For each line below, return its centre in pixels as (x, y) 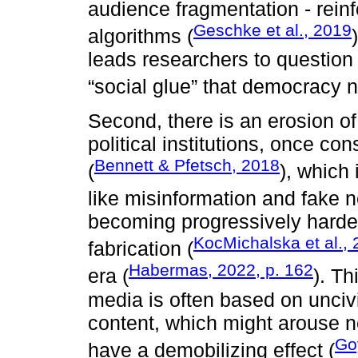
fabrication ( (141, 249)
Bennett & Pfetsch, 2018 (187, 165)
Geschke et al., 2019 (272, 30)
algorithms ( (141, 36)
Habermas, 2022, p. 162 (221, 270)
